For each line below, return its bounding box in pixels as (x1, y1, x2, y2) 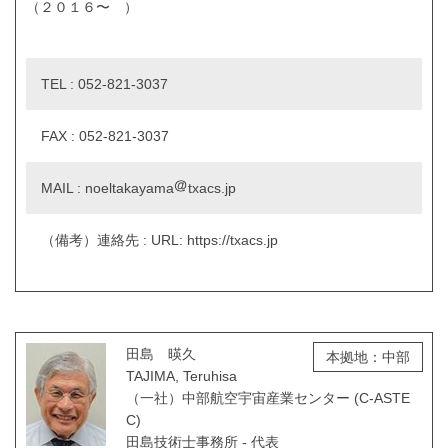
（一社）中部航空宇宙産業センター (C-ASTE (126, 389, 410, 406)
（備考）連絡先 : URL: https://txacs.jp (41, 231, 278, 248)
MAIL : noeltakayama (41, 179, 174, 196)
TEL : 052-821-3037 (41, 75, 168, 92)
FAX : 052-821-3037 (41, 127, 169, 144)
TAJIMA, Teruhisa (126, 367, 237, 384)
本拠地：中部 (326, 348, 410, 365)
